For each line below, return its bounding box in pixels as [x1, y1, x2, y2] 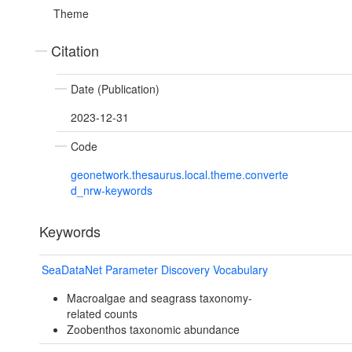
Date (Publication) [71, 81, 159, 97]
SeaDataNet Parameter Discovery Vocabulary [42, 262, 268, 278]
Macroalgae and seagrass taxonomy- [66, 290, 252, 306]
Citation [51, 40, 99, 61]
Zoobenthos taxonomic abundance [66, 321, 240, 338]
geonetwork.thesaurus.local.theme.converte [71, 167, 288, 183]
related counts [66, 306, 137, 322]
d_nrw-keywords [71, 182, 152, 199]
